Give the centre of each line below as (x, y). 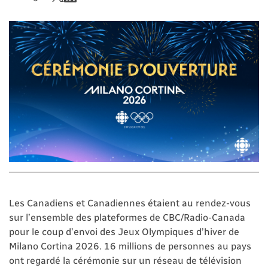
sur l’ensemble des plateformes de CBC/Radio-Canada (127, 217)
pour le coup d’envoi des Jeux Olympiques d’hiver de (124, 231)
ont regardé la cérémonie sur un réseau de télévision (125, 260)
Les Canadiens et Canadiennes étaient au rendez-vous (130, 202)
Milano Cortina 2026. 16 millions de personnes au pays (130, 245)
